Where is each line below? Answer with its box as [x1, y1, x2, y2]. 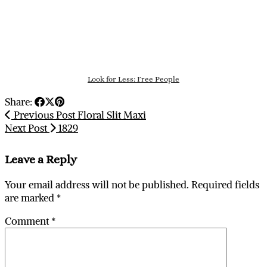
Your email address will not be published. [5, 178, 189, 191]
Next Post [5, 122, 49, 135]
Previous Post [11, 108, 75, 122]
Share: [5, 95, 35, 109]
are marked [5, 191, 57, 204]
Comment [5, 214, 51, 228]
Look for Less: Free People [87, 74, 179, 84]
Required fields [191, 178, 259, 191]
